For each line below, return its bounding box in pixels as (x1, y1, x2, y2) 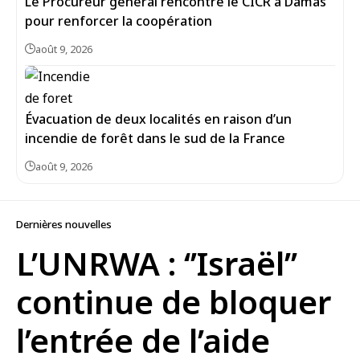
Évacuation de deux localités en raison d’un (25, 110, 292, 128)
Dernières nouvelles (16, 217, 112, 231)
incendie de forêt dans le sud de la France (25, 129, 285, 147)
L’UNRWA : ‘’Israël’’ (16, 241, 297, 285)
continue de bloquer (16, 280, 331, 324)
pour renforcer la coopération (25, 12, 212, 30)
